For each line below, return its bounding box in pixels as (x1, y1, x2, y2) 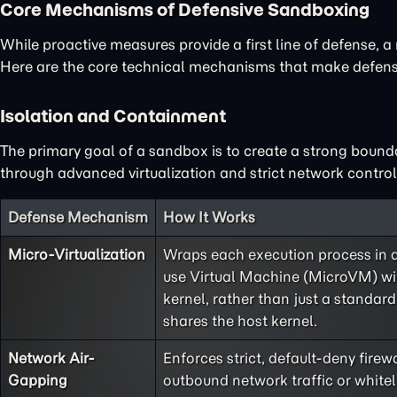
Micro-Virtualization (8, 245, 145, 263)
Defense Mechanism (8, 208, 148, 226)
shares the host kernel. (163, 312, 317, 330)
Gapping (8, 371, 67, 389)
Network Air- (8, 349, 95, 367)
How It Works (163, 208, 255, 226)
